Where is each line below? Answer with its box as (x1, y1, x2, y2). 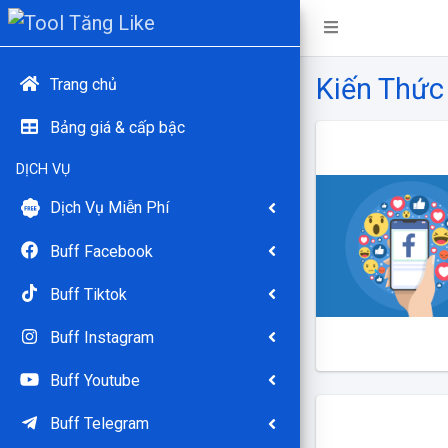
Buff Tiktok (49, 284, 127, 304)
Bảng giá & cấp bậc (49, 118, 185, 138)
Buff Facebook (49, 241, 153, 261)
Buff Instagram (49, 327, 154, 347)
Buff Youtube (49, 371, 140, 391)
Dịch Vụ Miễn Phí (49, 198, 169, 218)
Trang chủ (49, 75, 117, 94)
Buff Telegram (49, 414, 149, 434)
